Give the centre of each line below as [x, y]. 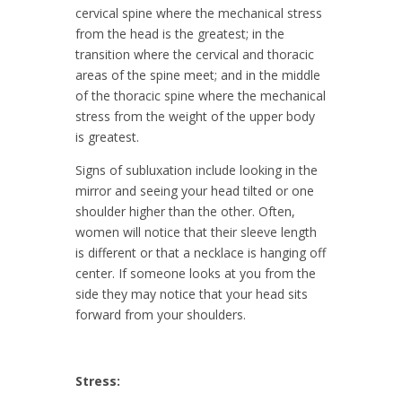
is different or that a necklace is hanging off [201, 252]
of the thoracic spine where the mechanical [201, 95]
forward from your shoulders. [161, 314]
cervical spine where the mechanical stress [199, 13]
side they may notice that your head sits [192, 293]
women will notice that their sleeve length [196, 232]
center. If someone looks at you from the [196, 273]
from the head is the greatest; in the [180, 33]
